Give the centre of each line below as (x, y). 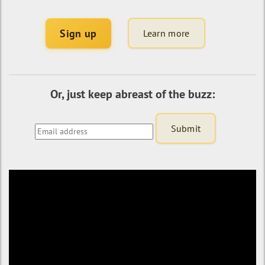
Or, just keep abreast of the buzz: (132, 94)
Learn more (166, 33)
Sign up (78, 33)
